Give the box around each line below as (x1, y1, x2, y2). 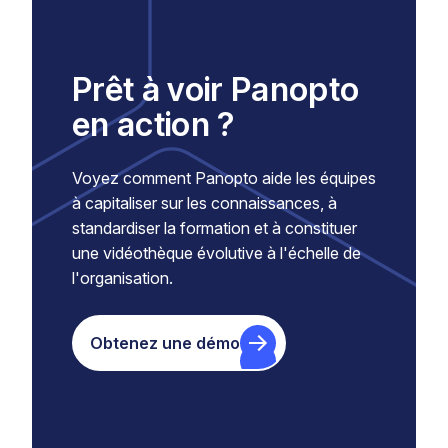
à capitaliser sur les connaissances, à (72, 193, 337, 214)
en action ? (72, 104, 235, 145)
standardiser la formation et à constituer (72, 218, 357, 239)
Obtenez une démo (90, 332, 240, 353)
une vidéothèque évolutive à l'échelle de (72, 243, 361, 264)
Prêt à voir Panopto (72, 69, 360, 110)
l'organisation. (72, 268, 173, 289)
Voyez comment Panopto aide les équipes (72, 168, 376, 189)
